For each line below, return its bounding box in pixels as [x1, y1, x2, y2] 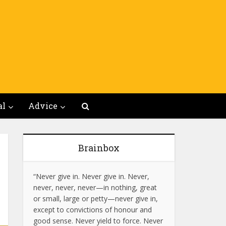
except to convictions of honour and [33, 205, 152, 214]
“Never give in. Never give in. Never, [33, 172, 149, 181]
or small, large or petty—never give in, [33, 194, 158, 203]
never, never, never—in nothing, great [33, 183, 157, 192]
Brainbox [78, 142, 120, 154]
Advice [28, 100, 58, 111]
